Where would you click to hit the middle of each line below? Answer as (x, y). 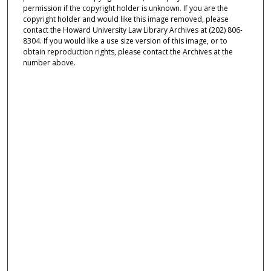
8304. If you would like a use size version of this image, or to (125, 41)
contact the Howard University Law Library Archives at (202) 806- (132, 30)
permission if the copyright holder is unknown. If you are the (125, 8)
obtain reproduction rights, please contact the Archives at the (128, 51)
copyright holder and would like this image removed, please (126, 19)
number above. (49, 62)
